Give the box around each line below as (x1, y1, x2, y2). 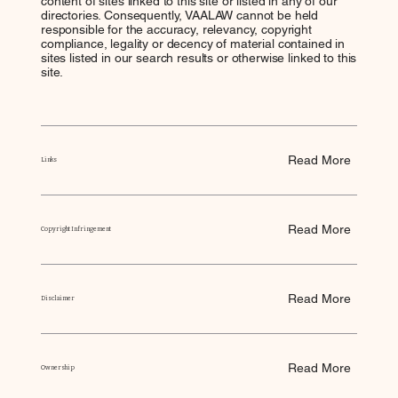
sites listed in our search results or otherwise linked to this (40, 51, 357, 66)
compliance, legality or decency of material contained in (40, 36, 346, 52)
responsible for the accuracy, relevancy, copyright (40, 22, 312, 37)
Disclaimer (40, 293, 75, 302)
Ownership (40, 362, 75, 371)
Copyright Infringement (40, 224, 111, 233)
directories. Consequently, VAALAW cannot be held (40, 8, 319, 23)
